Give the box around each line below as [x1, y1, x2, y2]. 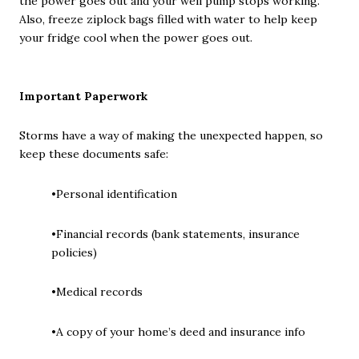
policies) [51, 244, 97, 260]
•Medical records [51, 284, 143, 300]
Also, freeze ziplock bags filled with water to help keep [19, 11, 317, 26]
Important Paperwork [19, 88, 147, 103]
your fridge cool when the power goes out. [19, 30, 252, 45]
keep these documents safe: [19, 147, 168, 162]
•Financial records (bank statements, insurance [51, 226, 300, 241]
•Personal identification [51, 186, 177, 201]
